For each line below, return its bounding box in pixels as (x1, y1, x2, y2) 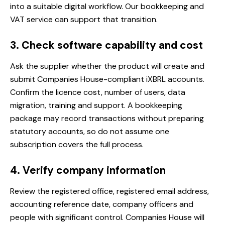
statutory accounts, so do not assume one (10, 126, 169, 137)
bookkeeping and (141, 1, 204, 12)
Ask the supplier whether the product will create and (10, 61, 204, 72)
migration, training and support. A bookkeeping (10, 100, 182, 111)
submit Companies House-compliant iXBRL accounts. (10, 74, 204, 85)
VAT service (10, 14, 53, 25)
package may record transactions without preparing (10, 113, 204, 124)
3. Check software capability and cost (10, 38, 203, 53)
